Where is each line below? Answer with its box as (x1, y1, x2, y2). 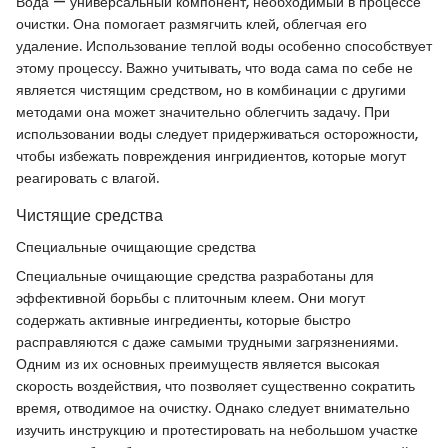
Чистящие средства (16, 204, 163, 228)
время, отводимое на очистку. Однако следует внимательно (16, 398, 410, 419)
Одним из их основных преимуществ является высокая (16, 354, 380, 375)
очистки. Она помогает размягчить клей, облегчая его (16, 14, 367, 35)
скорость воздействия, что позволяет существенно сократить (16, 376, 415, 397)
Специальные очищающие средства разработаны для (16, 266, 374, 287)
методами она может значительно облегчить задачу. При (16, 102, 390, 123)
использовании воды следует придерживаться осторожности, (16, 124, 418, 145)
